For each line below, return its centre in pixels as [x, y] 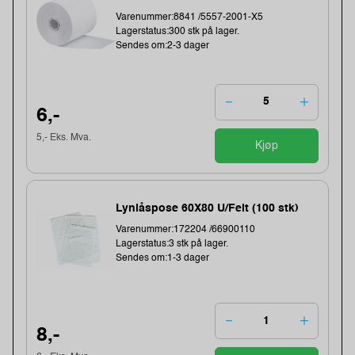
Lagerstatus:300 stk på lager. [178, 31]
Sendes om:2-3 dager [163, 46]
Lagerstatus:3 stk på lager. [172, 244]
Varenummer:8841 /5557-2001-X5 [190, 17]
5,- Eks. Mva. [64, 138]
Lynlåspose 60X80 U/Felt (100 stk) [208, 209]
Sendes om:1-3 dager [163, 259]
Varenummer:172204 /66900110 [186, 230]
